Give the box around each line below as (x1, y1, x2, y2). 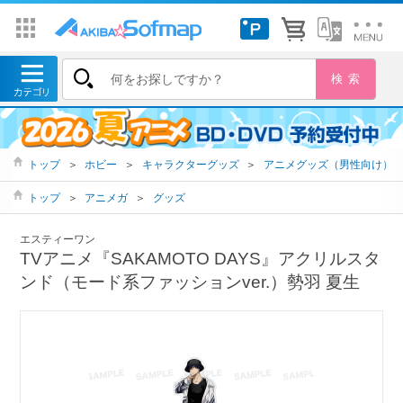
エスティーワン (20, 233, 96, 246)
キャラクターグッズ (141, 158, 239, 171)
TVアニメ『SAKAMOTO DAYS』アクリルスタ (20, 249, 381, 269)
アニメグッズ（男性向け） (263, 158, 393, 171)
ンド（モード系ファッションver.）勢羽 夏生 (20, 273, 361, 292)
